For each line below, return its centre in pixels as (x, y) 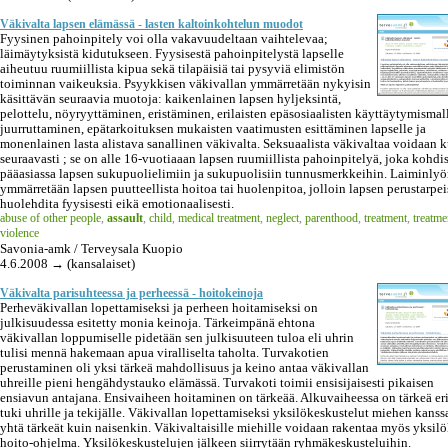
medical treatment (219, 217)
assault (125, 217)
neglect (282, 217)
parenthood (331, 217)
